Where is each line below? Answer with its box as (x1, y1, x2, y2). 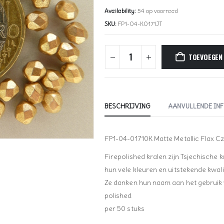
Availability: (104, 7, 137, 15)
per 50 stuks (104, 204, 144, 213)
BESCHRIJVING (104, 102, 150, 111)
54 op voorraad (137, 7, 178, 15)
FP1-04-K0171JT (118, 20, 162, 28)
